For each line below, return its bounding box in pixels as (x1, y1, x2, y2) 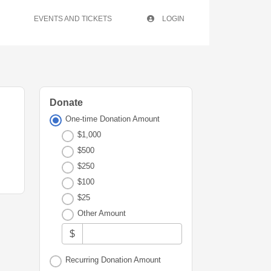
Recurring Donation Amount (65, 255, 162, 265)
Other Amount (77, 209, 126, 218)
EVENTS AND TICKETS (34, 15, 112, 23)
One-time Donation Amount (65, 114, 160, 123)
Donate (50, 97, 83, 108)
